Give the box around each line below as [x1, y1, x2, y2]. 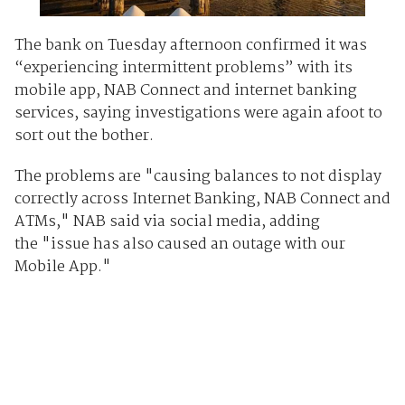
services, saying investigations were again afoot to [14, 100, 382, 126]
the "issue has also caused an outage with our [14, 231, 345, 257]
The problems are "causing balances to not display [14, 164, 381, 189]
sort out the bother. [14, 123, 154, 148]
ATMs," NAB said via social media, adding [14, 209, 320, 234]
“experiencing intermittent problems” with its [14, 55, 353, 80]
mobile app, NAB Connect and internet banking [14, 78, 357, 103]
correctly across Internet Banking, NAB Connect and [14, 186, 391, 212]
